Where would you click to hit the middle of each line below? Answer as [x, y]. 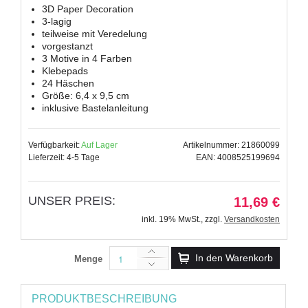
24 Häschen [68, 83]
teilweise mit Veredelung [95, 33]
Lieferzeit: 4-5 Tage [64, 157]
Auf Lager [99, 145]
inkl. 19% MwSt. [171, 219]
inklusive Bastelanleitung [95, 108]
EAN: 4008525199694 [238, 157]
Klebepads [65, 70]
